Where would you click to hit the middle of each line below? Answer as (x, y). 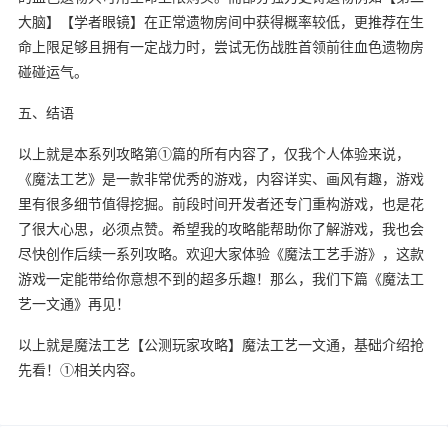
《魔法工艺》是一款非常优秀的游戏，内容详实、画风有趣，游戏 (220, 178)
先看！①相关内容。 (80, 369)
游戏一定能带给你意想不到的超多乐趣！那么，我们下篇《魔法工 (220, 278)
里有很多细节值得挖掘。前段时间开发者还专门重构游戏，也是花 (220, 203)
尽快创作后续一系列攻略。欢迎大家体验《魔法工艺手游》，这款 (220, 253)
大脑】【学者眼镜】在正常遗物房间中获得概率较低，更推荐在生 (220, 21)
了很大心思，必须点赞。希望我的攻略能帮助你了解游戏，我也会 (220, 228)
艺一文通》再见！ (73, 303)
